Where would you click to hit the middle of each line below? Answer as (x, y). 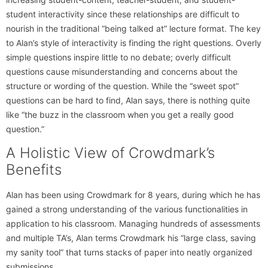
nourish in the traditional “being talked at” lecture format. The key (133, 28)
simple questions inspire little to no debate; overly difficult (118, 57)
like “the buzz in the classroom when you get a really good (120, 114)
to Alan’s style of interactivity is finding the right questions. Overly (134, 42)
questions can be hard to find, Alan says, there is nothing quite (128, 100)
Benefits (34, 170)
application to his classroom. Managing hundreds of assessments (133, 224)
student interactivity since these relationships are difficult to (123, 14)
